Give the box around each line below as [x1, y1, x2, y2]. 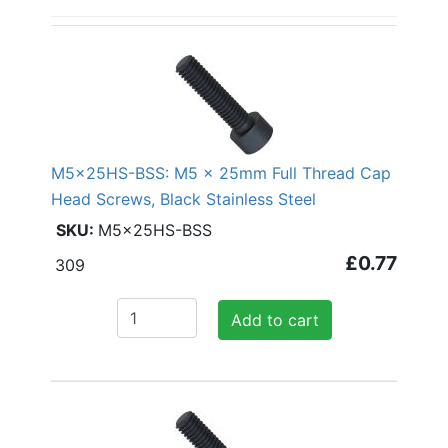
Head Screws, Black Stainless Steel [50, 188, 316, 209]
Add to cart [230, 309, 319, 330]
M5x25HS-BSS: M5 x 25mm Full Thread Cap [50, 162, 391, 183]
